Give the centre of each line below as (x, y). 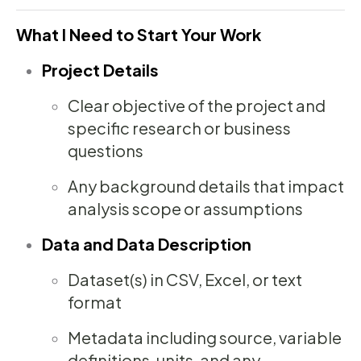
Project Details (100, 70)
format (95, 302)
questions (106, 151)
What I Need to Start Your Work (139, 35)
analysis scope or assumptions (185, 209)
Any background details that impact (206, 186)
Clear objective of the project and (197, 106)
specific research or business (179, 128)
